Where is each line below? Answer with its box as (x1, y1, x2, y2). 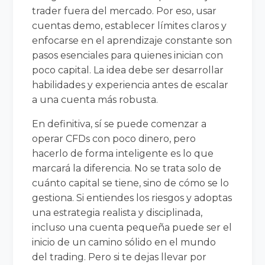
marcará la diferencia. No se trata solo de (32, 162, 222, 174)
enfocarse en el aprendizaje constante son (32, 34, 232, 46)
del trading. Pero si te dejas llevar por (32, 251, 207, 263)
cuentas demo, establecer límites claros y (32, 20, 227, 31)
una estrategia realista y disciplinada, (32, 206, 203, 218)
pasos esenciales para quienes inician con (32, 49, 224, 61)
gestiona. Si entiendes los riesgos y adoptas (32, 192, 232, 203)
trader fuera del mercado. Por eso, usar (32, 5, 217, 17)
